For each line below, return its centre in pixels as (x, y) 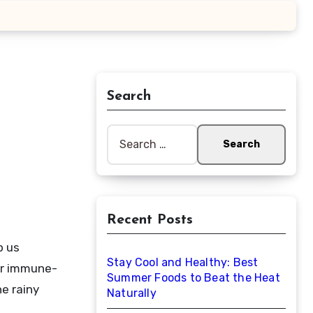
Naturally (132, 293)
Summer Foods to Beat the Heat (194, 278)
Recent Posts (150, 220)
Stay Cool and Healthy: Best (183, 262)
